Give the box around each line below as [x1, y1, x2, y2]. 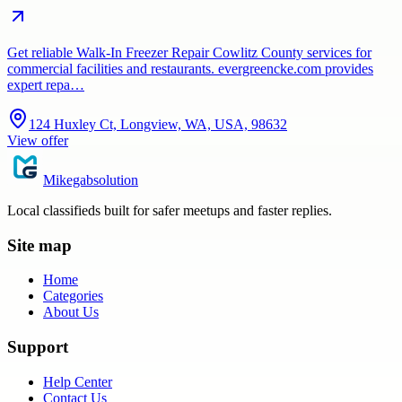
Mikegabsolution [43, 171, 138, 188]
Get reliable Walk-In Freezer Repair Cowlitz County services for [7, 44, 371, 60]
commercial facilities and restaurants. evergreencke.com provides [7, 60, 373, 76]
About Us [43, 304, 99, 320]
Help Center [43, 373, 112, 389]
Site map [7, 235, 72, 255]
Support [7, 337, 68, 357]
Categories [43, 288, 103, 304]
